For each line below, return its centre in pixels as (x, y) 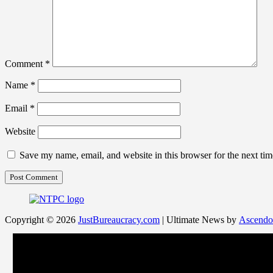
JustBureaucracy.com (119, 220)
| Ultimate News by (199, 220)
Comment (25, 64)
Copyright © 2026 (41, 220)
